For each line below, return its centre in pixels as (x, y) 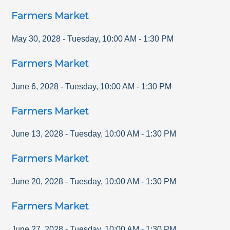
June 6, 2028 (35, 86)
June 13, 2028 (37, 134)
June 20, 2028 (37, 182)
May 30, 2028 (36, 39)
